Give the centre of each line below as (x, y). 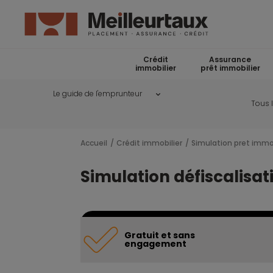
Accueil (94, 143)
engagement (155, 244)
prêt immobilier (230, 68)
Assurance (230, 59)
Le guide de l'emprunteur (97, 94)
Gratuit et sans (160, 236)
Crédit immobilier (149, 143)
